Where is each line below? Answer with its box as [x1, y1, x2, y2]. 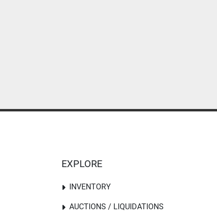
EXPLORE [62, 158, 102, 170]
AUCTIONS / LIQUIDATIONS [69, 202, 164, 211]
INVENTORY [69, 182, 111, 191]
